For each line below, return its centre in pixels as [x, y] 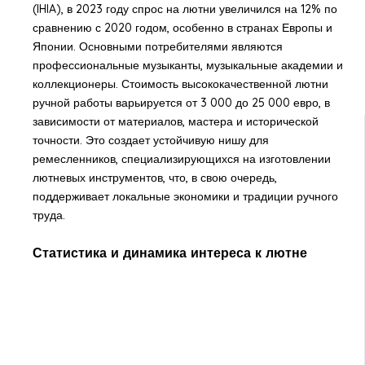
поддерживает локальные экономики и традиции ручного [185, 196]
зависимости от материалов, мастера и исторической [175, 121]
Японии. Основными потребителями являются [157, 46]
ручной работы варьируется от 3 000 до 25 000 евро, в [181, 102]
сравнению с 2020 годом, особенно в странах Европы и [182, 27]
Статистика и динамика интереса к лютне [169, 252]
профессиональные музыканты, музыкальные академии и [187, 65]
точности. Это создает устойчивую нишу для [150, 140]
